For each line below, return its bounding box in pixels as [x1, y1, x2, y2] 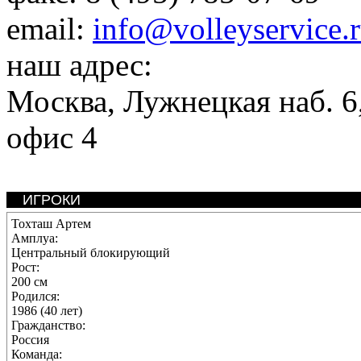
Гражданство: [11, 318, 85, 332]
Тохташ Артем [11, 217, 91, 230]
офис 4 [6, 120, 98, 155]
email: [6, 11, 93, 46]
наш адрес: [6, 48, 152, 82]
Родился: [11, 289, 60, 303]
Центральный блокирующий [11, 246, 170, 259]
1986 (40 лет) [11, 304, 82, 317]
